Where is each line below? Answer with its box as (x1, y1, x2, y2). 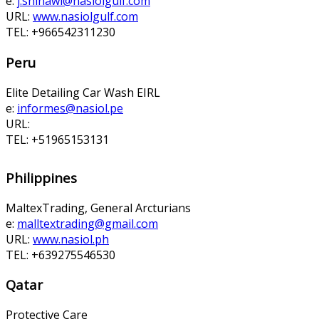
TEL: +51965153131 (6, 131, 109, 147)
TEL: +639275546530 (6, 246, 115, 263)
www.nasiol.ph (33, 231, 109, 247)
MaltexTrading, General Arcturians (6, 199, 191, 216)
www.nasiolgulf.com (33, 9, 138, 25)
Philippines (6, 168, 77, 187)
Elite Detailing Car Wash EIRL (6, 84, 160, 100)
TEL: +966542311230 (6, 24, 115, 41)
